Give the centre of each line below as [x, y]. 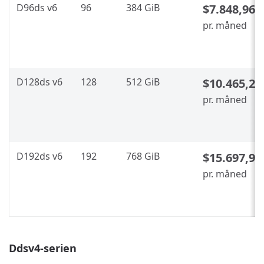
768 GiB [143, 156]
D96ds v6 [37, 8]
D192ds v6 [39, 156]
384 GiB [143, 8]
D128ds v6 [39, 82]
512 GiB [143, 82]
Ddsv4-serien [43, 248]
